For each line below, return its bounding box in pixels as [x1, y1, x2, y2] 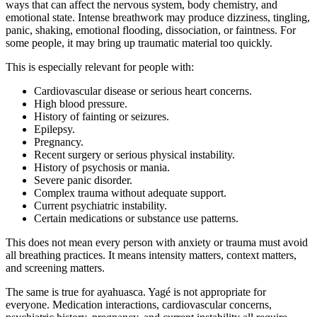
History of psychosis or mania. [34, 161, 170, 174]
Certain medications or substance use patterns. [34, 212, 238, 225]
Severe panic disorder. [34, 174, 132, 187]
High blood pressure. [34, 98, 127, 110]
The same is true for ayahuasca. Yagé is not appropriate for [6, 286, 266, 299]
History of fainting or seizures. [34, 110, 169, 123]
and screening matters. [6, 262, 105, 275]
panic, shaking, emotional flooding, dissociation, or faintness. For [6, 24, 296, 37]
